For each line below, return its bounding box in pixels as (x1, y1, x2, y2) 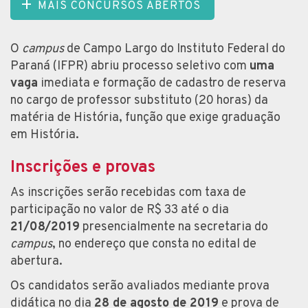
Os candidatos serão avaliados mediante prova (10, 278, 269, 294)
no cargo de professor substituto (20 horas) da (10, 92, 268, 109)
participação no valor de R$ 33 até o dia (10, 201, 229, 218)
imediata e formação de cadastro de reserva (38, 75, 286, 91)
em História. (10, 126, 79, 143)
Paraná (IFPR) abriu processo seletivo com (10, 58, 250, 74)
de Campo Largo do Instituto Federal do (64, 41, 285, 57)
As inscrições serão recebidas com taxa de (10, 184, 246, 201)
